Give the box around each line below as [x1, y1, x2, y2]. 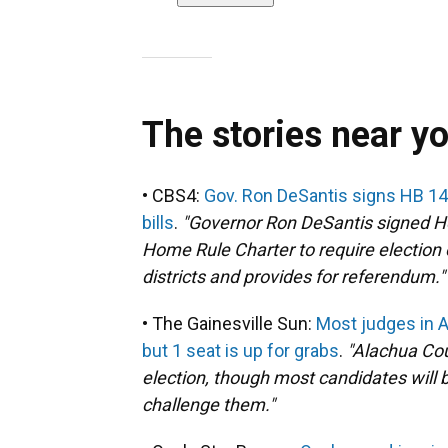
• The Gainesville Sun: [142, 313, 316, 334]
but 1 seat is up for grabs [142, 340, 339, 361]
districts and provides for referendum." [142, 266, 445, 287]
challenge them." [142, 394, 275, 415]
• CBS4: [142, 185, 204, 206]
